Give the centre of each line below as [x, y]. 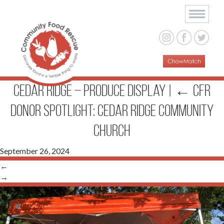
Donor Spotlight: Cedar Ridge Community [112, 111]
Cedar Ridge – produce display [91, 91]
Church [112, 131]
